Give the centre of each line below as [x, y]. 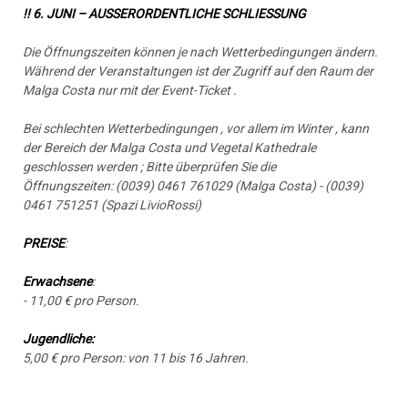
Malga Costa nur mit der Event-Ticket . [130, 90]
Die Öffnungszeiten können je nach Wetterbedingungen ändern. [200, 52]
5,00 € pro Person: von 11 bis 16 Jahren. [136, 358]
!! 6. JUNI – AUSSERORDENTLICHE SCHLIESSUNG [166, 14]
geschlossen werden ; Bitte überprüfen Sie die [149, 167]
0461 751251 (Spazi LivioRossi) [112, 205]
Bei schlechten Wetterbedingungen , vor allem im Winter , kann [196, 128]
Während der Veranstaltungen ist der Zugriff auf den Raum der [198, 71]
